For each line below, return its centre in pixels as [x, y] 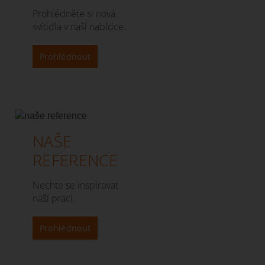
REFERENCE [75, 160]
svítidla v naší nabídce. [79, 26]
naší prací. [54, 198]
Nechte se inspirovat [75, 185]
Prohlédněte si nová [74, 13]
